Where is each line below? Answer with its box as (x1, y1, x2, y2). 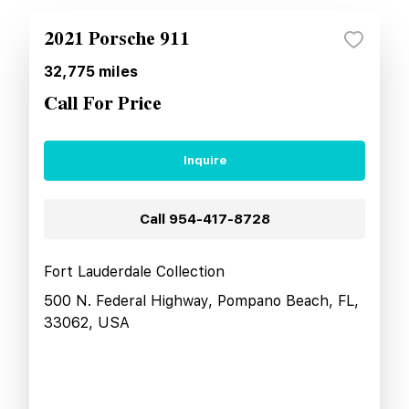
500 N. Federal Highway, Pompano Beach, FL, (44, 291, 359, 309)
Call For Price (44, 89, 162, 119)
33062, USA (44, 313, 130, 331)
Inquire (183, 153, 226, 168)
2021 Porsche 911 (44, 24, 190, 54)
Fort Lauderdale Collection (44, 262, 225, 280)
